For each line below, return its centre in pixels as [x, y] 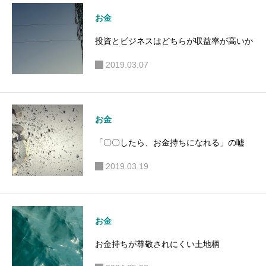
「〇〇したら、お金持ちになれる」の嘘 [170, 143]
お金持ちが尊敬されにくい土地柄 [157, 244]
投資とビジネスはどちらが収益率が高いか [174, 41]
